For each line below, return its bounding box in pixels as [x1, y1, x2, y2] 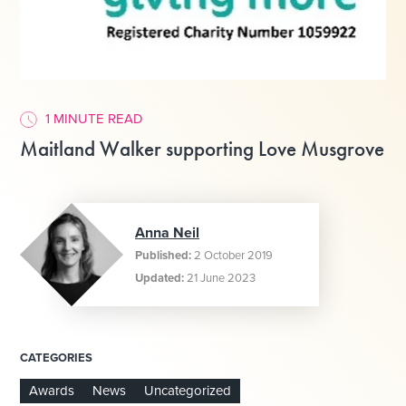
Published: [135, 246, 194, 264]
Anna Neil [135, 221, 199, 243]
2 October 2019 [194, 246, 273, 264]
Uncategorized [144, 380, 231, 401]
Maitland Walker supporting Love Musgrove [20, 134, 384, 162]
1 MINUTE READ [45, 109, 144, 130]
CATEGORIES [20, 348, 92, 366]
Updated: [135, 268, 187, 286]
